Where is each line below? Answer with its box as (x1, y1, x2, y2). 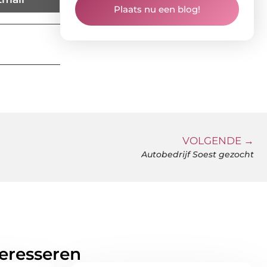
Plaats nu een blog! (114, 4, 200, 15)
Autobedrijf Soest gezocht (141, 148, 254, 160)
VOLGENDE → (182, 134, 254, 147)
